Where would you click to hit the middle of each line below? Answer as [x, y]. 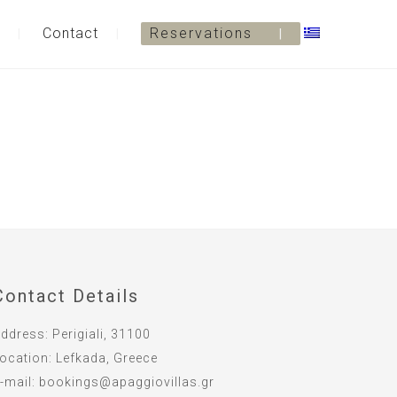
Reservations [201, 33]
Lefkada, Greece [106, 358]
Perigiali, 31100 [101, 334]
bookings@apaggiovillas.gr [126, 382]
